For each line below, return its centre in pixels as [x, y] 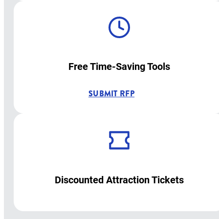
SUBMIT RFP [111, 93]
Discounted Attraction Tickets [119, 179]
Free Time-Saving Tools [119, 66]
